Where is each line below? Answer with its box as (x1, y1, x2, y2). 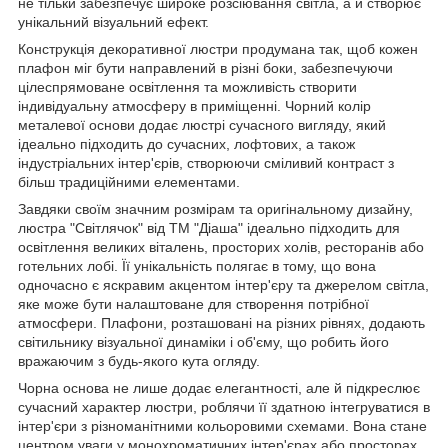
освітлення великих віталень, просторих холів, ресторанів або (18, 238, 424, 255)
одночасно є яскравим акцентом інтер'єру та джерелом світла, (18, 276, 429, 293)
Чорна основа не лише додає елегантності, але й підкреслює (18, 379, 420, 396)
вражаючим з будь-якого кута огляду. (18, 352, 260, 369)
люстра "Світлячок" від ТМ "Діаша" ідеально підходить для (18, 219, 400, 236)
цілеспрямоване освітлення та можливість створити (18, 78, 357, 95)
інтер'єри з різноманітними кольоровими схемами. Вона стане (18, 417, 427, 434)
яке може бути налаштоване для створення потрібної (18, 295, 369, 312)
